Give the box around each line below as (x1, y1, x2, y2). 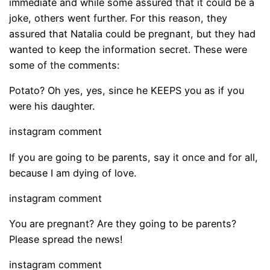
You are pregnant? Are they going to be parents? (9, 218, 237, 230)
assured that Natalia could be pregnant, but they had (9, 27, 256, 40)
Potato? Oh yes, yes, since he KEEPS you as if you (9, 84, 245, 97)
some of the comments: (9, 58, 120, 71)
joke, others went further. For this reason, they (9, 11, 228, 24)
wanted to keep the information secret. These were (9, 43, 248, 55)
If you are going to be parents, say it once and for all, (9, 151, 259, 163)
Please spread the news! (9, 233, 124, 246)
